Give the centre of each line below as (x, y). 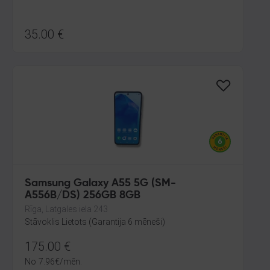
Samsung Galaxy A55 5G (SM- (100, 183)
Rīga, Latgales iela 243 (66, 209)
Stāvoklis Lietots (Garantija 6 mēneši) (95, 222)
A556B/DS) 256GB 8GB (83, 195)
